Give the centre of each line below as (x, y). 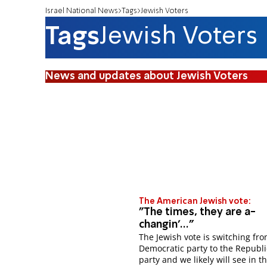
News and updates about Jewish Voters (147, 76)
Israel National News (82, 11)
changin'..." (167, 225)
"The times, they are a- (198, 212)
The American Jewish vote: (195, 202)
